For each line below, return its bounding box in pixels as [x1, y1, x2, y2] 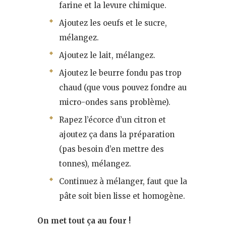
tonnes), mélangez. [59, 158, 131, 168]
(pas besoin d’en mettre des [59, 144, 164, 154]
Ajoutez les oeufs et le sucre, [59, 18, 167, 28]
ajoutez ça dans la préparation [59, 129, 175, 139]
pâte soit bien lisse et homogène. [59, 191, 185, 201]
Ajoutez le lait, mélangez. [59, 50, 155, 60]
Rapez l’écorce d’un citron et [59, 115, 166, 125]
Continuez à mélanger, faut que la [59, 176, 187, 186]
